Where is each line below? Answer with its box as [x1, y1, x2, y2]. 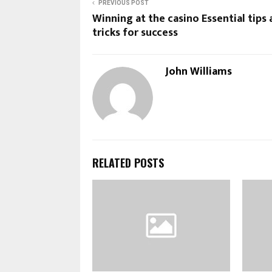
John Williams [165, 62, 232, 81]
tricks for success [92, 23, 178, 42]
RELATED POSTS [92, 154, 164, 171]
